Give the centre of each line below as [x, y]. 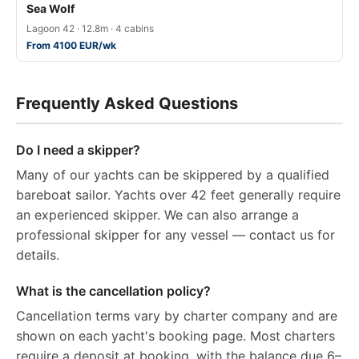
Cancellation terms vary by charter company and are [177, 315]
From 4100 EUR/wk [71, 45]
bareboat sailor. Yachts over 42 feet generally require [178, 194]
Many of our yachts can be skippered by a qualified [173, 174]
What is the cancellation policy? [113, 290]
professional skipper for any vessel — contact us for [175, 234]
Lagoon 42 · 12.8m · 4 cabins [90, 28]
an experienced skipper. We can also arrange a [157, 214]
